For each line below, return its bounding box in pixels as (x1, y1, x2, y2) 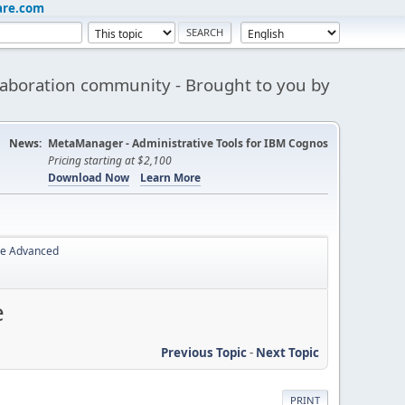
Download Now (48, 170, 129, 185)
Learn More (140, 170, 201, 185)
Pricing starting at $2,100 (48, 153, 172, 168)
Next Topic (256, 344, 319, 361)
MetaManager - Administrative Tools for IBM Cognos (48, 136, 328, 151)
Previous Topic (161, 344, 247, 361)
